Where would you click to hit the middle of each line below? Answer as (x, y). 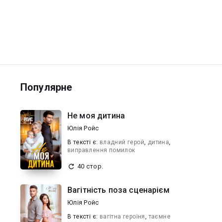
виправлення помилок (101, 150)
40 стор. (90, 166)
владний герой (122, 142)
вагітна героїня (122, 217)
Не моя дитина (96, 116)
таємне (160, 217)
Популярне (46, 87)
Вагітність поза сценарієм (118, 190)
